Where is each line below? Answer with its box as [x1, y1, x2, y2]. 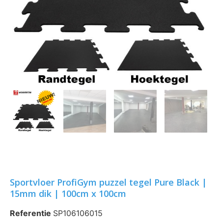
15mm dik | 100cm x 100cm [10, 187, 126, 199]
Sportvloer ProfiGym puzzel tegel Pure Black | [10, 176, 207, 188]
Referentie [10, 208, 53, 218]
